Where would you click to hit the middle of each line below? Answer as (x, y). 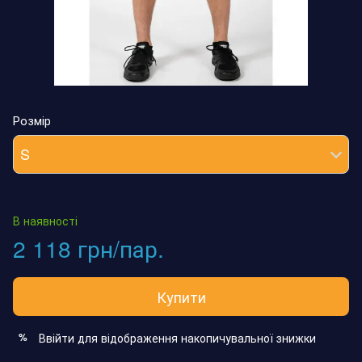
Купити (181, 296)
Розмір (32, 120)
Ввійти (57, 337)
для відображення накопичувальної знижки (195, 337)
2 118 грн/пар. (88, 248)
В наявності (45, 220)
